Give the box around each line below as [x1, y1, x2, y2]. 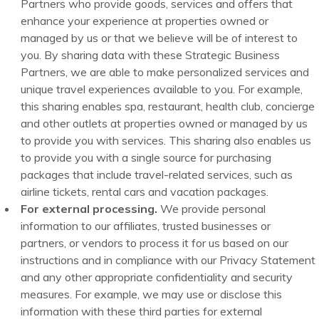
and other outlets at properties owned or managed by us [21, 116, 308, 131]
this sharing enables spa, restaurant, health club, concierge [21, 99, 315, 114]
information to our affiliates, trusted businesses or [21, 219, 271, 234]
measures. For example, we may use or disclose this [21, 287, 283, 302]
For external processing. [21, 202, 158, 216]
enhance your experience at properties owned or [21, 14, 269, 28]
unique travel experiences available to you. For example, [21, 82, 303, 97]
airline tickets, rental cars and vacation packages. [21, 184, 269, 199]
